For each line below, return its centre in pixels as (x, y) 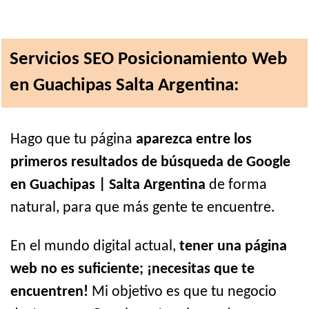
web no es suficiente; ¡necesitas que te (132, 269)
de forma (236, 186)
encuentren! (49, 292)
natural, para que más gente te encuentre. (143, 208)
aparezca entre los (194, 140)
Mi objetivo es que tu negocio (182, 292)
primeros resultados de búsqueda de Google (150, 163)
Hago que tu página (73, 140)
